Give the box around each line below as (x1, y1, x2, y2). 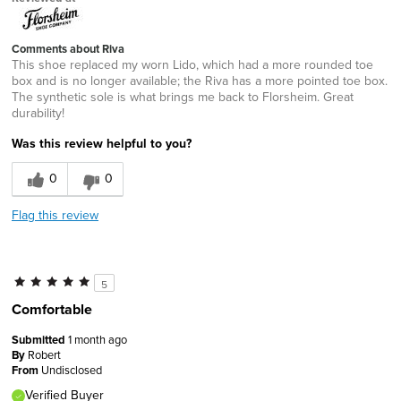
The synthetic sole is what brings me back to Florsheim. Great (12, 88, 354, 106)
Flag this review (12, 206, 98, 224)
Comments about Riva (12, 40, 124, 57)
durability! (12, 104, 64, 122)
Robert (28, 346, 61, 363)
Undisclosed (41, 362, 102, 378)
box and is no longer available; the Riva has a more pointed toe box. (12, 72, 388, 90)
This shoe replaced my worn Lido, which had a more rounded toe (12, 55, 373, 73)
